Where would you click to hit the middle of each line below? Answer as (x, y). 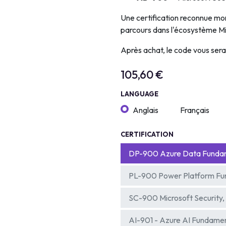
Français (195, 110)
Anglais (146, 110)
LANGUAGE (139, 94)
